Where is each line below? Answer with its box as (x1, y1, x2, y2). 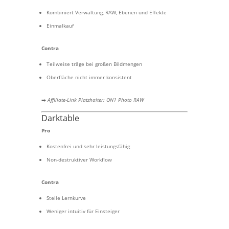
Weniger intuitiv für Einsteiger (46, 208, 120, 215)
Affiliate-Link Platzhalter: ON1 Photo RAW (47, 96, 144, 103)
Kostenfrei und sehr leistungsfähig (46, 143, 130, 150)
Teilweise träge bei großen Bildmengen (46, 60, 142, 67)
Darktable (41, 112, 79, 124)
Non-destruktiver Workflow (46, 156, 112, 163)
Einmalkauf (46, 22, 74, 29)
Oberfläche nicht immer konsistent (46, 74, 132, 81)
